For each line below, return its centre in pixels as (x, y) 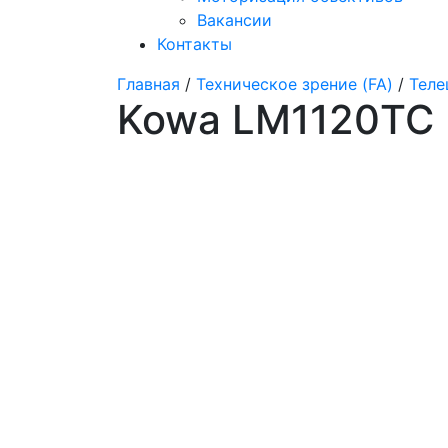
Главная (148, 84)
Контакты (194, 44)
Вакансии (234, 20)
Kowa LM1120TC (275, 119)
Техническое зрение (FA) (294, 84)
